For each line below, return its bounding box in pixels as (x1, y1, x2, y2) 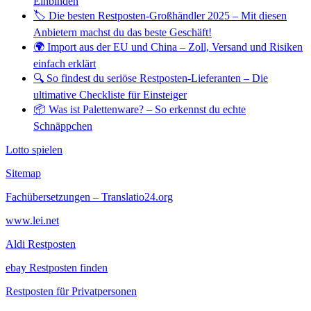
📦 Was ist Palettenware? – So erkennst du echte (33, 103, 246, 115)
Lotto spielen (6, 143, 62, 155)
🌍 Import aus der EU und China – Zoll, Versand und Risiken (33, 40, 303, 53)
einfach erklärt (33, 57, 96, 69)
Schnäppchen (33, 119, 92, 132)
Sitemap (6, 167, 41, 179)
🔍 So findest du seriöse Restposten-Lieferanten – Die (33, 72, 268, 84)
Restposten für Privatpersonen (6, 285, 137, 297)
